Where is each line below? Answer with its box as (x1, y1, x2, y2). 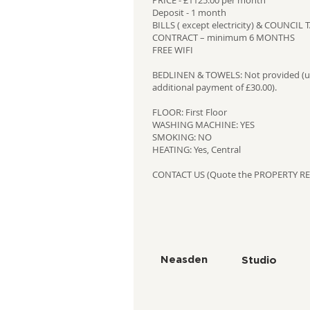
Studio (241, 256, 277, 265)
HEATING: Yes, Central (152, 143, 241, 156)
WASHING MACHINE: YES (152, 118, 255, 131)
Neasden (160, 255, 208, 264)
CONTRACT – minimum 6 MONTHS (152, 31, 295, 44)
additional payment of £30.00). (152, 81, 277, 93)
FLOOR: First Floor (152, 106, 227, 118)
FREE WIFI (152, 44, 193, 56)
